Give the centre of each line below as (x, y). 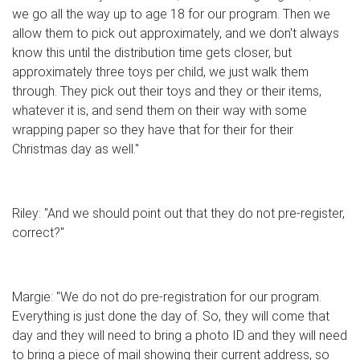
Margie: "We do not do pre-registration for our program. (167, 297)
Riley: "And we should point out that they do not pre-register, (178, 214)
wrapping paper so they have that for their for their (153, 130)
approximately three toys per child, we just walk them (160, 72)
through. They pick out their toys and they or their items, (167, 92)
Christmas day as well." (76, 149)
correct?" (38, 233)
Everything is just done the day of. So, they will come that (171, 317)
